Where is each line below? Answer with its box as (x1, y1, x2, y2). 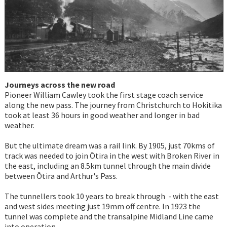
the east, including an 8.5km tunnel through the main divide (4, 161, 211, 171)
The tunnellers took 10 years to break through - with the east (4, 191, 219, 202)
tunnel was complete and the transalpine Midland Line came (4, 211, 213, 222)
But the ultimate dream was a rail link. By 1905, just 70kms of (4, 140, 215, 151)
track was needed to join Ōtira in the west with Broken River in (4, 150, 219, 161)
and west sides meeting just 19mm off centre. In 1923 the (4, 201, 201, 212)
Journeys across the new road (4, 80, 115, 90)
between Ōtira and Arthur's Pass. (4, 171, 118, 181)
